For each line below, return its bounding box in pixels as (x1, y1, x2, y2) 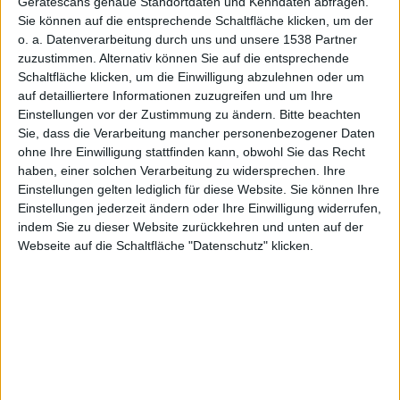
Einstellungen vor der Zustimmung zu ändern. (18, 107, 276, 122)
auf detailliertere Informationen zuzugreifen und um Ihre (18, 88, 333, 104)
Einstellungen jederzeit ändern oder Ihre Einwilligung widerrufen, (18, 201, 381, 216)
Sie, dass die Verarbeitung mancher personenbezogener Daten (18, 126, 375, 141)
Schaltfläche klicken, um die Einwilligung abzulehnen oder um (18, 70, 364, 85)
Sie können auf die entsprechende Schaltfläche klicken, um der (18, 13, 373, 29)
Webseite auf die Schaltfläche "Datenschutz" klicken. (18, 238, 313, 254)
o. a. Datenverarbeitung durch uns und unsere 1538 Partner (18, 32, 357, 47)
